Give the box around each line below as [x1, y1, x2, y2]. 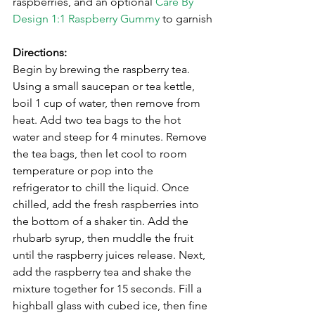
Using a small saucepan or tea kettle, [13, 79, 198, 93]
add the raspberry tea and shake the [13, 264, 194, 278]
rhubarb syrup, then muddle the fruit [13, 231, 196, 245]
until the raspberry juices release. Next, [13, 247, 208, 262]
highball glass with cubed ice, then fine [13, 298, 210, 312]
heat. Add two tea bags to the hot [13, 112, 184, 127]
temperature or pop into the [13, 163, 156, 177]
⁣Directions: [13, 45, 67, 59]
